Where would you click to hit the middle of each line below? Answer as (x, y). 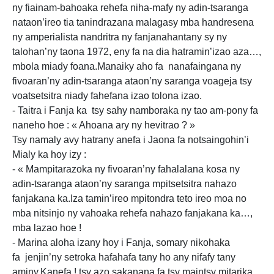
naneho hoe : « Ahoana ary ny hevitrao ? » (104, 125)
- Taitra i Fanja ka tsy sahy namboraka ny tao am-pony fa (135, 110)
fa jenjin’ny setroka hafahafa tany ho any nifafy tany (124, 257)
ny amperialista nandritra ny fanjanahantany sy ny (120, 37)
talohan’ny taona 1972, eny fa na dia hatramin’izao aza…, (137, 52)
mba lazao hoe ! (47, 228)
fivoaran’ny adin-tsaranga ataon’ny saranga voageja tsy (132, 81)
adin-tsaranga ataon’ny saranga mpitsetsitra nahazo (124, 184)
